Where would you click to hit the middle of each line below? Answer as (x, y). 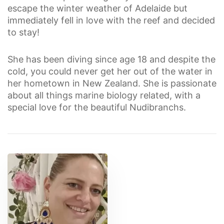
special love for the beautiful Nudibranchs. (97, 107)
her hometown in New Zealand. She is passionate (112, 83)
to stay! (23, 32)
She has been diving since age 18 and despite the (111, 59)
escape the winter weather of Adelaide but (97, 8)
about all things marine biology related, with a (104, 95)
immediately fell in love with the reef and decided (111, 20)
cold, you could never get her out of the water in (110, 71)
